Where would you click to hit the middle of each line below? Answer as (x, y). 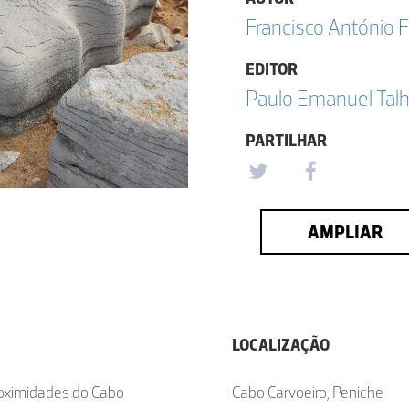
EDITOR (272, 69)
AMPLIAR (345, 232)
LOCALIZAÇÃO (281, 345)
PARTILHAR (286, 141)
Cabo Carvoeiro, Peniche (308, 393)
